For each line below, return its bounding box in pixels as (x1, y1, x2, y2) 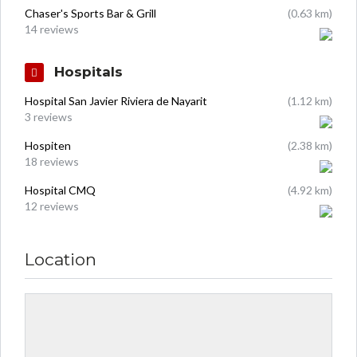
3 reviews (25, 109, 73, 124)
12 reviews (25, 198, 79, 213)
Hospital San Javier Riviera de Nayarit (25, 93, 207, 108)
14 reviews (25, 22, 79, 36)
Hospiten (25, 138, 71, 152)
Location (25, 249, 96, 269)
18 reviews (25, 154, 79, 168)
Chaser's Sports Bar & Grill (25, 6, 156, 20)
